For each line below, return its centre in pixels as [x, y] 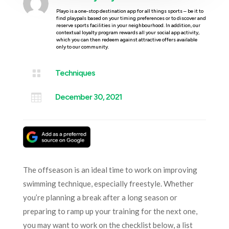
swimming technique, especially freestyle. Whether [108, 183]
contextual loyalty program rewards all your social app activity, [128, 32]
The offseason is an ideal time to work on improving [110, 169]
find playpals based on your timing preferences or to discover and [131, 18]
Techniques [75, 73]
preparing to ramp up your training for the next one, [110, 211]
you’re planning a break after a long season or [100, 197]
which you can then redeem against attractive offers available [127, 39]
